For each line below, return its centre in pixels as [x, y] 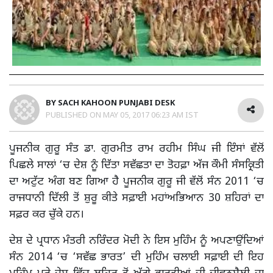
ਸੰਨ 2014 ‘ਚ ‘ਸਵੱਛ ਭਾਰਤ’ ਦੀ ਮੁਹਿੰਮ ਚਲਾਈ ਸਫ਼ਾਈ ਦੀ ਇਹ [136, 257]
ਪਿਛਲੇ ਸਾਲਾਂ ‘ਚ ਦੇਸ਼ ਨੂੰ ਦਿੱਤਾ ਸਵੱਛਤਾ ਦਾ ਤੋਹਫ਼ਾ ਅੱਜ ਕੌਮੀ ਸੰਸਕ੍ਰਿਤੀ [136, 165]
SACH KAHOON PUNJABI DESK [116, 103]
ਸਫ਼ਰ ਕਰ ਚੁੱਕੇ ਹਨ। [47, 214]
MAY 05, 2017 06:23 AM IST [151, 115]
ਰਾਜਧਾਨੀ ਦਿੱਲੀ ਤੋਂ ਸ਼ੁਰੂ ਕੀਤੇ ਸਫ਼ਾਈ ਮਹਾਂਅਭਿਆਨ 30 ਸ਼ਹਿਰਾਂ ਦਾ [136, 198]
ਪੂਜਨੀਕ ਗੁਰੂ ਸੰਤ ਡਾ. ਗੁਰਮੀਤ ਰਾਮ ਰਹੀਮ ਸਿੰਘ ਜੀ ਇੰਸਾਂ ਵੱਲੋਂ [136, 149]
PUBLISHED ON [74, 115]
